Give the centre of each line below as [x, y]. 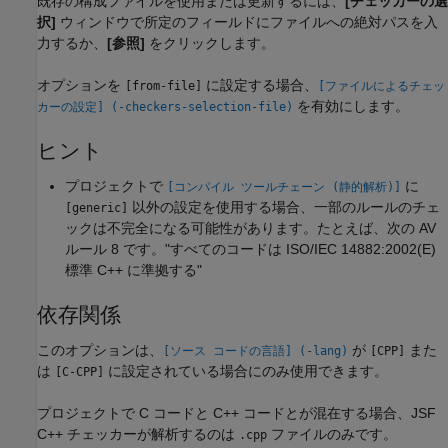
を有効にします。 [351, 105]
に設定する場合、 [260, 84]
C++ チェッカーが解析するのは [138, 433]
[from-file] [163, 85]
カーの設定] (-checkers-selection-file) [165, 106]
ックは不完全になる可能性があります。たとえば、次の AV [250, 227]
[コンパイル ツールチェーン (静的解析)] [284, 186]
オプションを [81, 84]
